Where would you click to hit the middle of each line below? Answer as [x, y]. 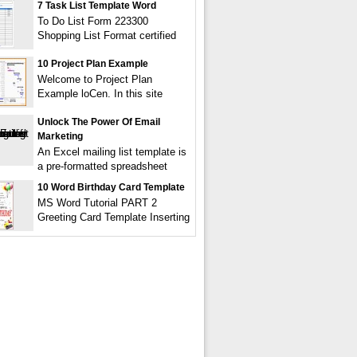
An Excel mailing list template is [112, 152]
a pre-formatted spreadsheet [102, 166]
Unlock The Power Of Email [99, 122]
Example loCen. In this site [100, 94]
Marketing [60, 136]
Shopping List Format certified [107, 35]
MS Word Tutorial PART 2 [97, 203]
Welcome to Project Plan [95, 79]
